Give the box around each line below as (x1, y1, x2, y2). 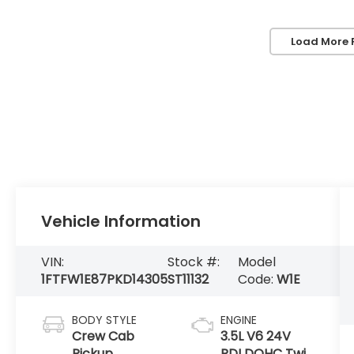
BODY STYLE (72, 312, 137, 329)
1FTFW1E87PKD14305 (41, 270, 168, 289)
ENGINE (220, 312, 257, 329)
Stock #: (168, 253, 220, 272)
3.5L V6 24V (220, 327, 291, 346)
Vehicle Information (41, 210, 201, 233)
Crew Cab (72, 327, 135, 346)
